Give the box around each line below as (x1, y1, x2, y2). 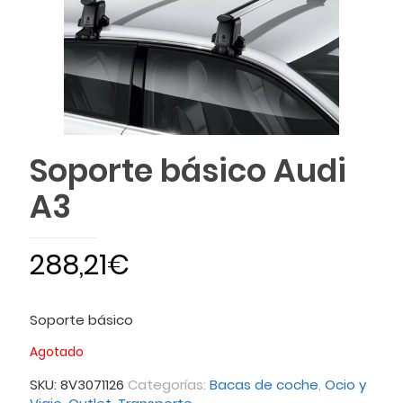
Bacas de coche (210, 374, 318, 394)
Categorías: (128, 374, 210, 394)
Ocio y (325, 374, 366, 394)
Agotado (30, 343, 84, 361)
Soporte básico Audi (30, 148, 346, 193)
